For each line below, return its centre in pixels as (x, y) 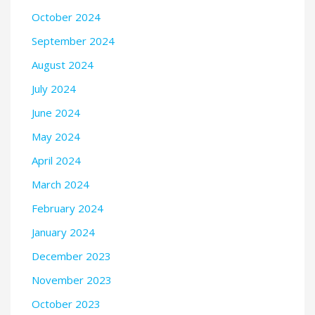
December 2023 (71, 256)
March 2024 (60, 185)
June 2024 (56, 113)
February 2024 (67, 208)
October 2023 (66, 304)
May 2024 (56, 137)
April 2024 (56, 161)
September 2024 (73, 41)
